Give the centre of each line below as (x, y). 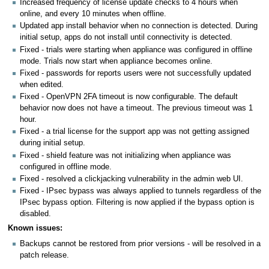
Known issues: (35, 228)
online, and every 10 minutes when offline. (93, 14)
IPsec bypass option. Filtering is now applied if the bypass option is (137, 203)
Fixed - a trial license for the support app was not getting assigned (134, 132)
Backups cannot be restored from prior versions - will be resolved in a (140, 243)
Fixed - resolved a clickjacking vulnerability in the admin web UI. (131, 179)
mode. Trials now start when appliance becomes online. (116, 61)
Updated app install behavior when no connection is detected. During (139, 26)
